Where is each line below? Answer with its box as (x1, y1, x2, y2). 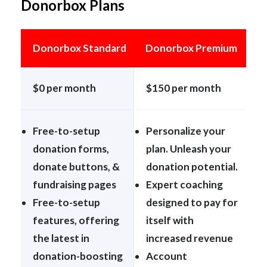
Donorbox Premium (145, 42, 237, 55)
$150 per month (146, 82, 221, 95)
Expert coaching (146, 178, 223, 191)
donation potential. (146, 160, 238, 173)
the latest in (33, 232, 89, 245)
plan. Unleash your (146, 142, 231, 156)
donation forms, (33, 142, 109, 156)
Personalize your (146, 125, 225, 138)
